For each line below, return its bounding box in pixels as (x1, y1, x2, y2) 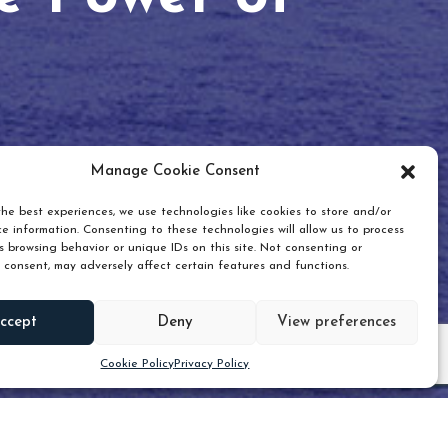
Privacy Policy (174, 358, 250, 370)
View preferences (277, 314, 397, 330)
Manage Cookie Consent (89, 164, 260, 179)
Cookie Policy (100, 358, 175, 370)
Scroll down (269, 299, 368, 319)
